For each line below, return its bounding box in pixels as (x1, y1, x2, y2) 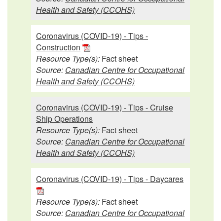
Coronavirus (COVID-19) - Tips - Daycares (36, 173, 184, 184)
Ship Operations (36, 112, 93, 124)
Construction (36, 41, 80, 53)
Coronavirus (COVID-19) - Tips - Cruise (36, 101, 173, 113)
